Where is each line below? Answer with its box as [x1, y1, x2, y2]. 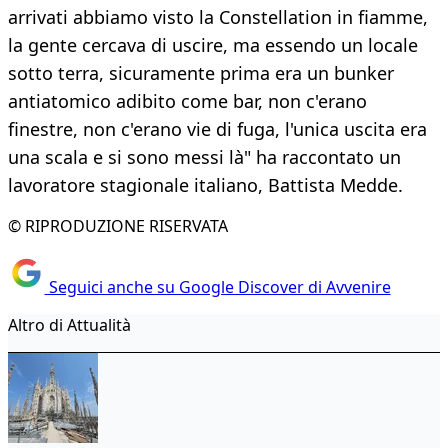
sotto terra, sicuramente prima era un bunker [8, 61, 394, 86]
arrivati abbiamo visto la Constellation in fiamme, [8, 5, 428, 30]
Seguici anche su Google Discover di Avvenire [44, 275, 391, 298]
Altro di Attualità [8, 313, 131, 336]
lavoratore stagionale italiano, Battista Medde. [8, 173, 403, 198]
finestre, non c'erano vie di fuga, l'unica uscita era [8, 117, 427, 142]
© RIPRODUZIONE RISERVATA [8, 215, 228, 238]
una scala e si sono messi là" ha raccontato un [8, 145, 401, 170]
